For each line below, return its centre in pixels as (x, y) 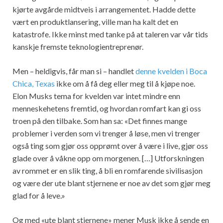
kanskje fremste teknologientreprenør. (78, 47)
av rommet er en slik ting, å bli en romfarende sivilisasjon (108, 171)
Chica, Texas (34, 84)
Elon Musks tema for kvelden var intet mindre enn (96, 96)
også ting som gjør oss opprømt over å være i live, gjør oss (110, 146)
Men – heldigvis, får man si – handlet (74, 71)
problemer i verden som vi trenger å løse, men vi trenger (106, 133)
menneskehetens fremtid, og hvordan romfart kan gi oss (107, 109)
